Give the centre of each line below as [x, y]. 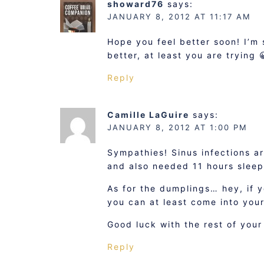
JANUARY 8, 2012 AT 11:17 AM [179, 16]
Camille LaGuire [148, 115]
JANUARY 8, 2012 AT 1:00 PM [177, 127]
